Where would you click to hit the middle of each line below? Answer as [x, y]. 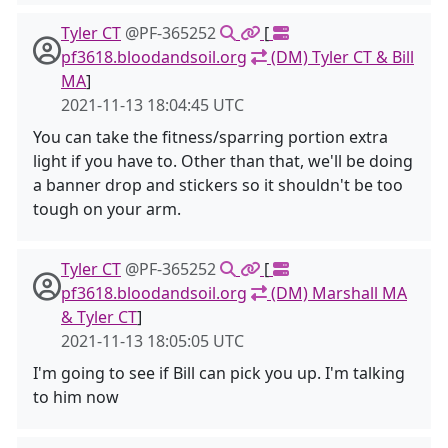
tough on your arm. [107, 209]
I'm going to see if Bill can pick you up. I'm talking [219, 373]
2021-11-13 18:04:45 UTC [152, 105]
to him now [76, 397]
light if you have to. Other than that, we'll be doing [223, 161]
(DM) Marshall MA [337, 293]
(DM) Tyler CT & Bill [340, 57]
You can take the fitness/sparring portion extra [210, 137]
